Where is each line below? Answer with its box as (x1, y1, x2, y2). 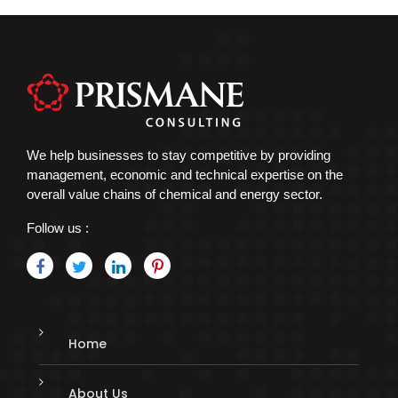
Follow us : (27, 219, 89, 235)
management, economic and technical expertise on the (27, 166, 343, 182)
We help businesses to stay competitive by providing (27, 147, 330, 163)
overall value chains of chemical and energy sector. (27, 186, 322, 202)
